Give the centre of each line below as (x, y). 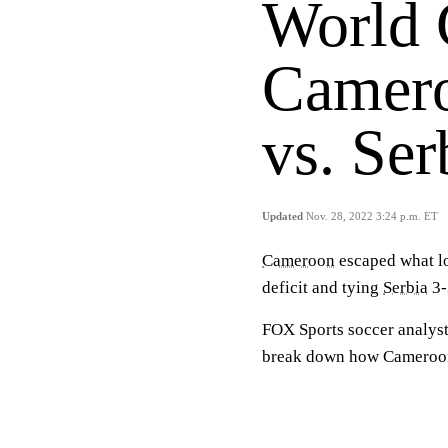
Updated (282, 215)
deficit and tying (322, 287)
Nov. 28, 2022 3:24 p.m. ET (372, 215)
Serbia (405, 287)
